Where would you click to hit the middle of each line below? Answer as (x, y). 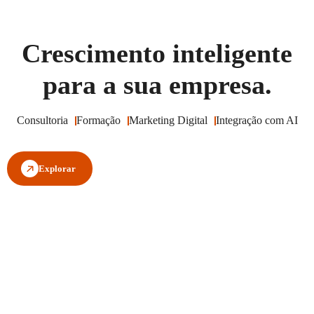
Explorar (57, 169)
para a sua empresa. (157, 85)
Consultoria (42, 121)
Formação (98, 121)
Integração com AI (257, 121)
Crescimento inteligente (157, 54)
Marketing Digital (168, 121)
